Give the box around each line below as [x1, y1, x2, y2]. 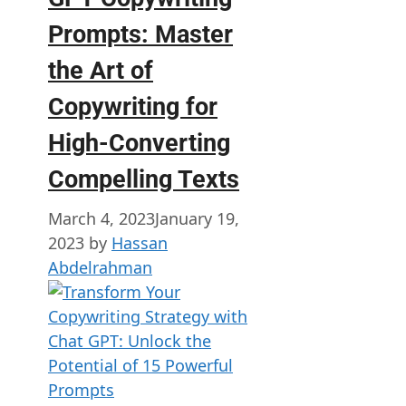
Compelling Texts [48, 164, 239, 194]
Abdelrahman [48, 256, 152, 278]
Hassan [111, 231, 168, 254]
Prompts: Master [48, 19, 233, 49]
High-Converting [48, 128, 230, 158]
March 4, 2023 [48, 207, 155, 229]
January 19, [155, 207, 239, 229]
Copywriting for [48, 92, 217, 121]
